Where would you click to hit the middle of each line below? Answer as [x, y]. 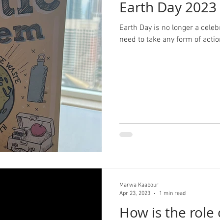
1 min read [172, 193]
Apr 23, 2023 [135, 193]
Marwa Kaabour [139, 185]
